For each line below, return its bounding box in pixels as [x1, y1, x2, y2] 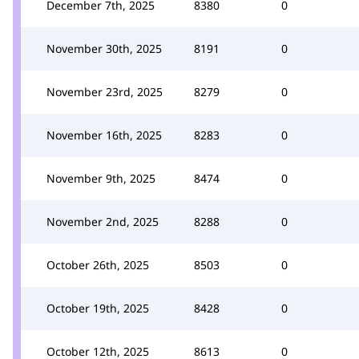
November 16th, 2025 [46, 127, 162, 143]
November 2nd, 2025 [46, 213, 159, 229]
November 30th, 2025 [46, 40, 162, 56]
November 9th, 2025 [46, 170, 155, 186]
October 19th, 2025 [46, 300, 149, 316]
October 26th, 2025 [46, 256, 149, 272]
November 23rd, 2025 [46, 83, 163, 99]
